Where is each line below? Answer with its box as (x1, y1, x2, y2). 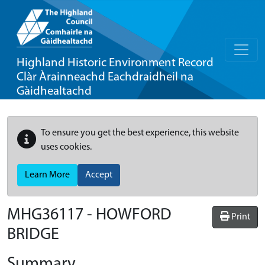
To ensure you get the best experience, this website (41, 128, 239, 138)
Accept (85, 170, 112, 180)
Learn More (25, 170, 70, 180)
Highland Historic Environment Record (17, 57, 214, 69)
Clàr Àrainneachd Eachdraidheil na (17, 71, 193, 83)
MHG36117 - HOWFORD (7, 207, 172, 224)
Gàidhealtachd (17, 85, 92, 98)
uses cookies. (41, 143, 92, 152)
